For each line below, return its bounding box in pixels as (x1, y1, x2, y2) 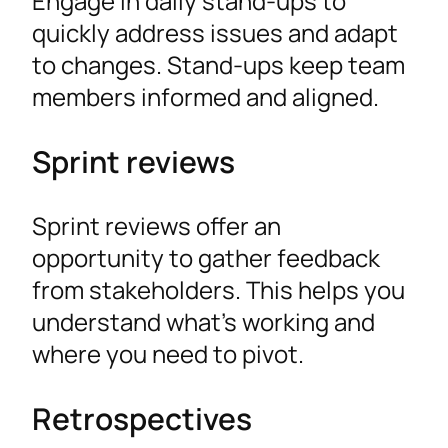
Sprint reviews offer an (32, 209, 281, 243)
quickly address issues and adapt (32, 15, 398, 49)
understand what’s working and (32, 305, 375, 339)
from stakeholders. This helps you (32, 273, 405, 307)
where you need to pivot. (32, 337, 304, 371)
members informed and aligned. (32, 79, 379, 113)
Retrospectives (32, 398, 252, 440)
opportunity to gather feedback (32, 241, 380, 275)
